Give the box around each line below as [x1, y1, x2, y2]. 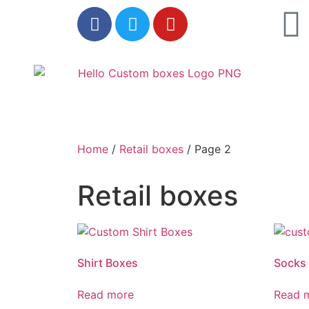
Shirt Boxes [77, 256, 138, 270]
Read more [77, 288, 134, 302]
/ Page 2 [183, 142, 231, 157]
